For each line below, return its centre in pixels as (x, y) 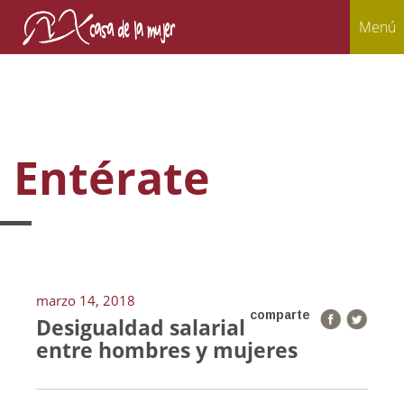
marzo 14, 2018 (86, 300)
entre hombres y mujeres (167, 350)
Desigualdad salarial (141, 327)
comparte (280, 315)
